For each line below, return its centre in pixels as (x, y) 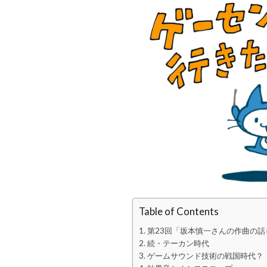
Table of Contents (179, 211)
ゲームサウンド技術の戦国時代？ (205, 256)
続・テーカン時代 (178, 243)
